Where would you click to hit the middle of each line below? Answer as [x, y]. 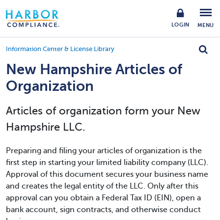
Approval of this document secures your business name [107, 174]
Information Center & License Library [60, 49]
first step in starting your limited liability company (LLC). [107, 163]
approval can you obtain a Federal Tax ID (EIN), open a [103, 198]
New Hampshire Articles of [94, 69]
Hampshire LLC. [46, 127]
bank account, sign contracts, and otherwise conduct [103, 210]
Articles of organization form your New [103, 111]
